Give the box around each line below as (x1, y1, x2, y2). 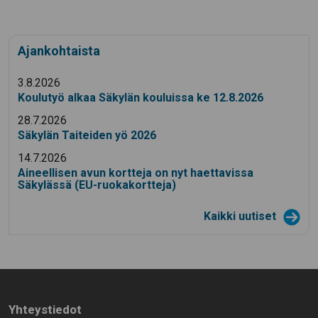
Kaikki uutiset (204, 209, 279, 224)
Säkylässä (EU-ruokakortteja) (18, 178, 176, 192)
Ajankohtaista (18, 43, 100, 59)
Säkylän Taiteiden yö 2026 (18, 128, 156, 143)
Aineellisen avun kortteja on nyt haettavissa (18, 166, 253, 180)
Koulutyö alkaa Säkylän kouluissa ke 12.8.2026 (18, 91, 263, 105)
